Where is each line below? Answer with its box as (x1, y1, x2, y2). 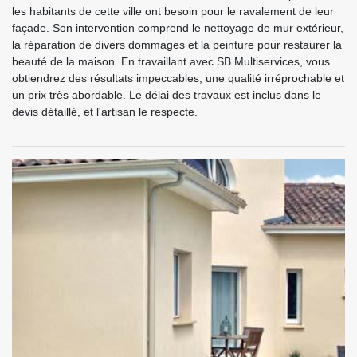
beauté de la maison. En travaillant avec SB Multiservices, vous (12, 54, 330, 68)
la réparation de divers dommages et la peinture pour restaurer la (12, 37, 342, 51)
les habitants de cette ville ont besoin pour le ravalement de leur (12, 4, 334, 18)
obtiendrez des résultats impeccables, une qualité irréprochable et (12, 71, 344, 84)
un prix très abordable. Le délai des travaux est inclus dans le (12, 88, 321, 101)
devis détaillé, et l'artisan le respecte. (12, 104, 198, 118)
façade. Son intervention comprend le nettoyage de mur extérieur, (12, 21, 343, 34)
